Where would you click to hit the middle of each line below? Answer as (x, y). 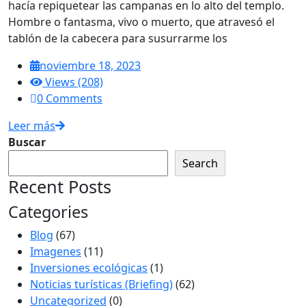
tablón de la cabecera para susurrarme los (118, 38)
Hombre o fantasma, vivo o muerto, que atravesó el (141, 22)
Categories (48, 211)
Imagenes (56, 251)
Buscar (27, 142)
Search (200, 163)
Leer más (32, 125)
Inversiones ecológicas (89, 267)
